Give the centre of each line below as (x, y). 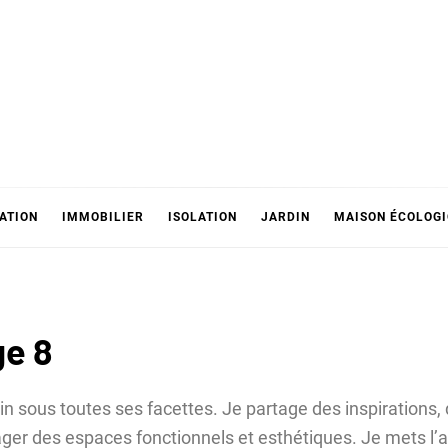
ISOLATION (202, 217)
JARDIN (285, 217)
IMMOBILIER (103, 217)
